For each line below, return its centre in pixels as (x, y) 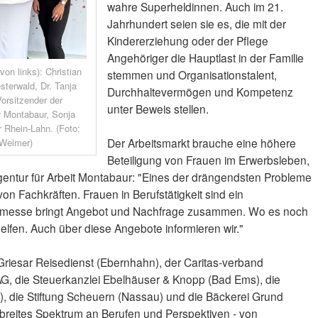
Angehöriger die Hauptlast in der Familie (205, 58)
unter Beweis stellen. (158, 109)
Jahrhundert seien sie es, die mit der (196, 24)
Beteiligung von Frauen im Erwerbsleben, (208, 160)
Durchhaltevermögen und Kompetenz (200, 92)
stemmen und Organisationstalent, (192, 75)
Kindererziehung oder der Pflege (187, 41)
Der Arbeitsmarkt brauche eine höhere (201, 143)
